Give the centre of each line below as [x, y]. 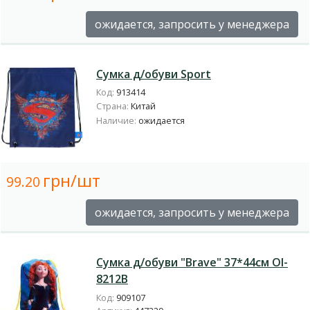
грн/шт [72, 180]
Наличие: [117, 120]
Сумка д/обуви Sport [154, 74]
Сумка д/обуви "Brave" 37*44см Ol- [192, 263]
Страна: [113, 106]
